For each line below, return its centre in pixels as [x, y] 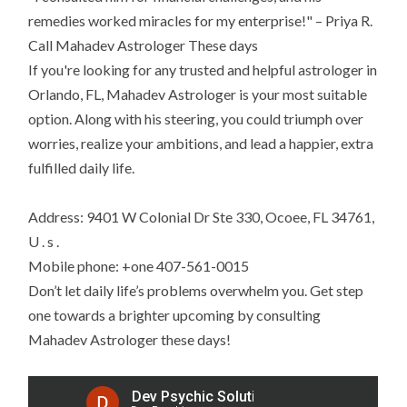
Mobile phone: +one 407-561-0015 [139, 266]
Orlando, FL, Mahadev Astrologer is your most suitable [198, 94]
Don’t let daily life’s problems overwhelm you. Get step [196, 291]
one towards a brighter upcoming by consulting [175, 315]
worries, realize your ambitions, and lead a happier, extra [201, 144]
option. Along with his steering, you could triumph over [196, 119]
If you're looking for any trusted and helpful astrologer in [203, 70]
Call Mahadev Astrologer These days [144, 45]
